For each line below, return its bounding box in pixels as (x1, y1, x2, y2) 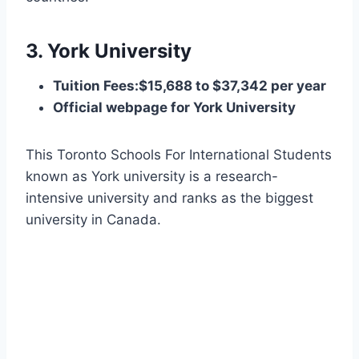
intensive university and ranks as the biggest (26, 190, 313, 207)
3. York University (26, 39, 192, 63)
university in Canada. (26, 212, 161, 228)
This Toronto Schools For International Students (26, 147, 332, 163)
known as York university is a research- (26, 168, 278, 185)
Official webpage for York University (53, 99, 296, 116)
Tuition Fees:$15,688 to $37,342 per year (53, 78, 326, 95)
